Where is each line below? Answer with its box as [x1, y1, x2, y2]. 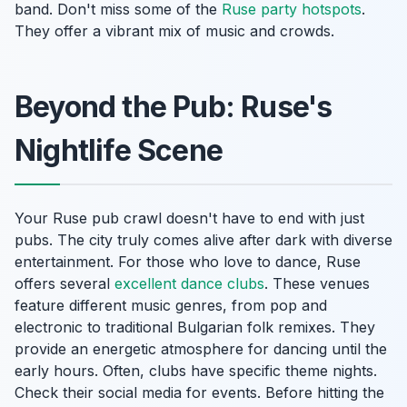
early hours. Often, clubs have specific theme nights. [15, 362, 377, 380]
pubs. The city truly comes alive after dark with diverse [15, 231, 392, 249]
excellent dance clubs [114, 274, 264, 293]
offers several [15, 274, 114, 293]
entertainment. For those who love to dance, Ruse [15, 253, 361, 271]
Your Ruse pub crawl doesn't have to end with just [15, 209, 364, 227]
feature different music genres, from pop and [15, 296, 327, 314]
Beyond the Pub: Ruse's [15, 89, 333, 124]
